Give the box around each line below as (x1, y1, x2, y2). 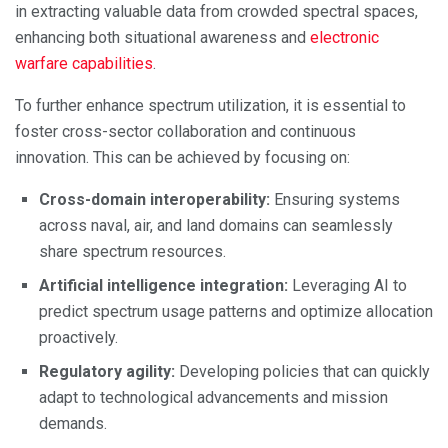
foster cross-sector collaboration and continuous (15, 122, 356, 142)
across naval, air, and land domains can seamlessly (39, 216, 393, 236)
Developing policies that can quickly (175, 362, 430, 382)
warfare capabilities (15, 54, 153, 74)
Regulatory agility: (39, 362, 175, 382)
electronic (310, 28, 379, 48)
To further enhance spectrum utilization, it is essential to (15, 96, 406, 116)
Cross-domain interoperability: (39, 190, 270, 210)
